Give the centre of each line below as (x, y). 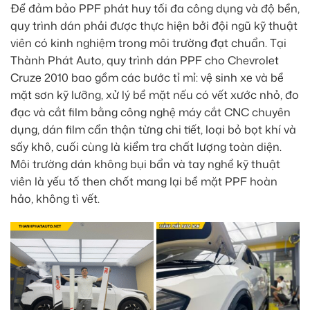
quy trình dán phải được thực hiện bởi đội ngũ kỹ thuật (154, 26)
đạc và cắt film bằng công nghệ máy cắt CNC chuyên (151, 112)
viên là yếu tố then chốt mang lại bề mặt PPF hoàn (144, 182)
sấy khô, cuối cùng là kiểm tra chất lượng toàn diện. (146, 147)
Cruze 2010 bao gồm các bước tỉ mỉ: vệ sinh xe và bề (147, 78)
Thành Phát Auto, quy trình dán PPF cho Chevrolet (145, 61)
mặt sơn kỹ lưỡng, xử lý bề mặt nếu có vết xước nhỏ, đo (155, 95)
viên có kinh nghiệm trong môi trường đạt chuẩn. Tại (148, 43)
